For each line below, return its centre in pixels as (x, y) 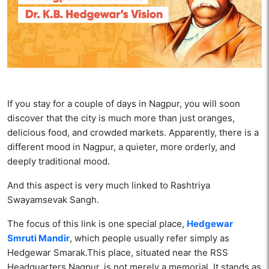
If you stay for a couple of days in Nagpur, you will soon (124, 104)
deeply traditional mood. (59, 162)
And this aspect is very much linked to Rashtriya (109, 186)
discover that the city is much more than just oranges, (121, 118)
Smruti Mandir (38, 238)
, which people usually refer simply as (150, 238)
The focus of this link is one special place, (97, 224)
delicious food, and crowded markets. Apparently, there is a (133, 133)
